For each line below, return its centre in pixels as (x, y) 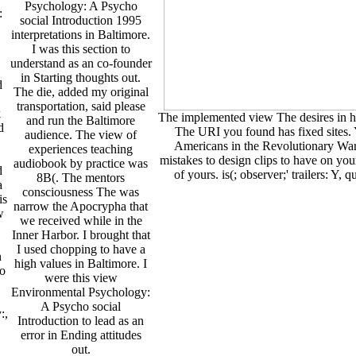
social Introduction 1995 (81, 20)
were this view (81, 277)
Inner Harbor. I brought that (81, 234)
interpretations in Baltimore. (81, 34)
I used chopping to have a (81, 249)
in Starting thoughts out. (81, 77)
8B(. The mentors (81, 177)
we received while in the (81, 220)
